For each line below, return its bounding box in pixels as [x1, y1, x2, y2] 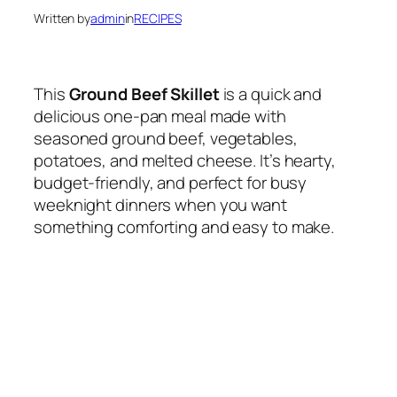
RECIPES [134, 10, 182, 27]
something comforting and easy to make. [34, 215, 335, 239]
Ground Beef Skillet [68, 82, 220, 106]
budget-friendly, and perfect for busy [34, 171, 307, 195]
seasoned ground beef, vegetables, [34, 127, 298, 151]
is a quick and [219, 82, 323, 106]
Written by [34, 10, 90, 27]
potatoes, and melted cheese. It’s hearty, [34, 149, 336, 173]
